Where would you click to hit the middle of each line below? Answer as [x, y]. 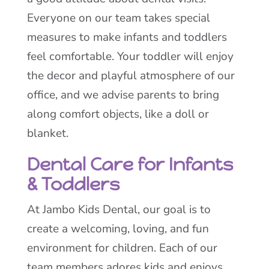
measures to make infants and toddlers [127, 37]
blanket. [47, 133]
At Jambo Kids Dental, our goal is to [119, 210]
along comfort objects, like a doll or [118, 114]
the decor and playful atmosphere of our [131, 76]
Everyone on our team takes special [118, 18]
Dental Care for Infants [130, 164]
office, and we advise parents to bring [123, 95]
